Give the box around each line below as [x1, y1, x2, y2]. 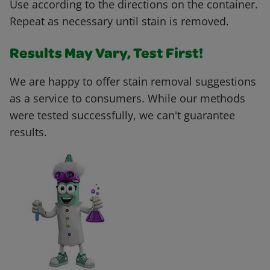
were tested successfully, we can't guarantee [10, 108, 235, 123]
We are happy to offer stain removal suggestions [10, 74, 256, 89]
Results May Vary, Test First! [10, 48, 203, 63]
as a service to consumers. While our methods [10, 91, 245, 106]
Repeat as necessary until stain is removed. [10, 14, 229, 29]
